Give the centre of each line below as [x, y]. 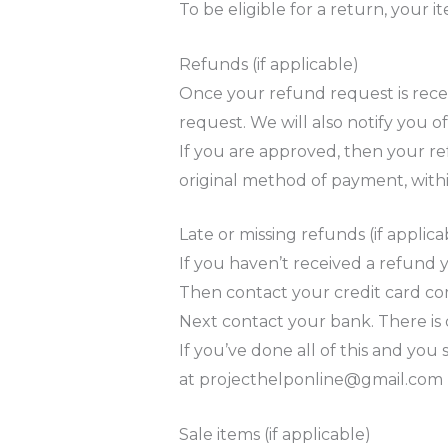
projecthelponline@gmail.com [320, 380]
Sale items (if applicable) [274, 434]
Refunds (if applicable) [268, 64]
